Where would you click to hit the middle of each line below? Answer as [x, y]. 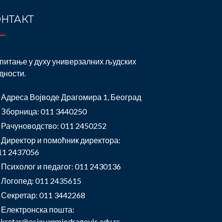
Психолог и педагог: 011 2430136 [61, 166]
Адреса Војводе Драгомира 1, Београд [71, 97]
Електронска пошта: [38, 209]
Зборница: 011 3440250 [44, 111]
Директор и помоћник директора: [61, 140]
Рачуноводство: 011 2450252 [54, 126]
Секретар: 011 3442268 [43, 195]
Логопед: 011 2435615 [41, 181]
